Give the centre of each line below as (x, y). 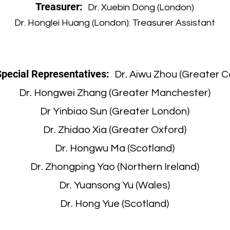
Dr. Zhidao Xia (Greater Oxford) (114, 130)
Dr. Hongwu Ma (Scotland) (114, 148)
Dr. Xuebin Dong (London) (141, 7)
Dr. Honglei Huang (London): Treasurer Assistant (114, 23)
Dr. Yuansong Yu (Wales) (114, 185)
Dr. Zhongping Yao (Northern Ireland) (114, 167)
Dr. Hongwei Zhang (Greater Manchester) (114, 93)
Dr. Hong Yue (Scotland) (114, 204)
